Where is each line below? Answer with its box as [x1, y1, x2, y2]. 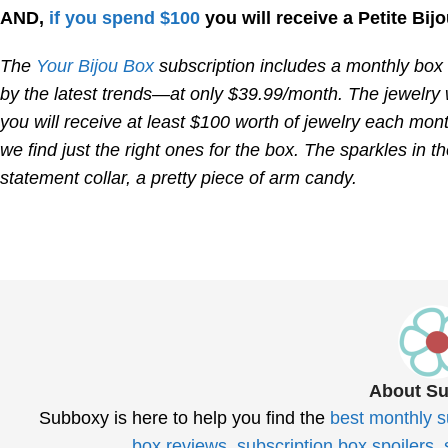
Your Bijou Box [36, 56, 154, 77]
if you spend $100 [49, 8, 200, 29]
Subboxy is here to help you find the [38, 408, 330, 429]
